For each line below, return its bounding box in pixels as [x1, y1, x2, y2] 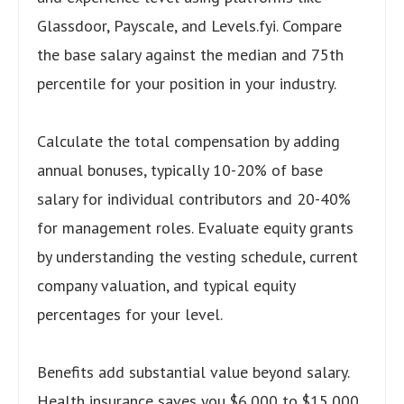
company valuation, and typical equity [37, 274, 295, 296]
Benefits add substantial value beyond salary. [37, 361, 349, 382]
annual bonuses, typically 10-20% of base [37, 159, 323, 180]
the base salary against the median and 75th [37, 43, 344, 65]
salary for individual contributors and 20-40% [37, 188, 351, 209]
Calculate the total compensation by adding [37, 130, 340, 151]
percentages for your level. [37, 303, 223, 325]
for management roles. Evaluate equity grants [37, 216, 353, 238]
